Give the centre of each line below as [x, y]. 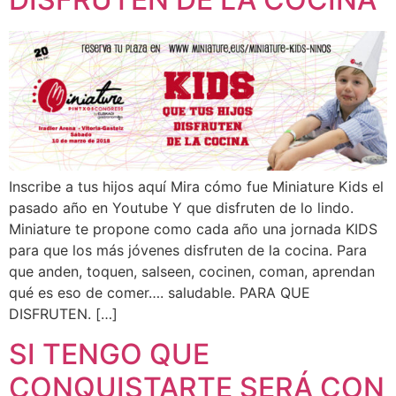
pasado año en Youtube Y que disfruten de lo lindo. [181, 208]
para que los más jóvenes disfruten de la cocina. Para [188, 251]
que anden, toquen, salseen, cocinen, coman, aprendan [192, 272]
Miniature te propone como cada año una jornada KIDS [193, 229]
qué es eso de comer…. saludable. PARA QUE [160, 293]
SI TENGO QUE [109, 354]
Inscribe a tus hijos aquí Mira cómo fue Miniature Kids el [196, 187]
